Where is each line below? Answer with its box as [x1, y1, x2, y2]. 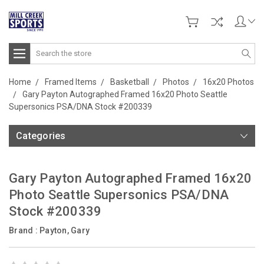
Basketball [110, 77, 149, 87]
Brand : [9, 225, 39, 235]
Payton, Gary [39, 225, 90, 235]
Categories [16, 130, 66, 141]
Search [30, 44, 57, 54]
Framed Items [45, 77, 97, 87]
